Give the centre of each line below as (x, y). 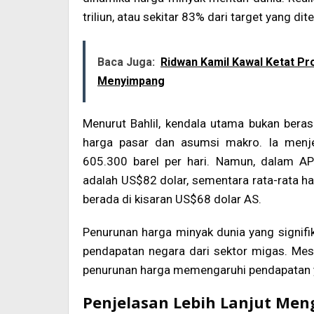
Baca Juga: (126, 62)
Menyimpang (131, 81)
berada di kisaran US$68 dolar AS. (172, 199)
